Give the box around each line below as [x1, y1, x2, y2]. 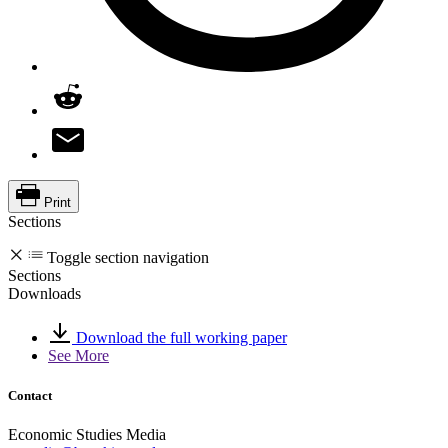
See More [48, 347, 109, 365]
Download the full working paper [72, 329, 287, 347]
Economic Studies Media [8, 425, 166, 443]
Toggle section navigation [47, 249, 209, 267]
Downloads [8, 285, 81, 303]
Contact [8, 387, 52, 403]
